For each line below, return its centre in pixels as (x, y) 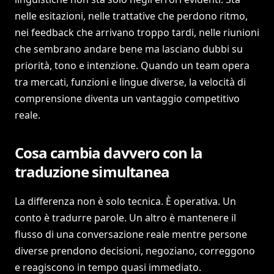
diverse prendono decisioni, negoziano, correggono (135, 251)
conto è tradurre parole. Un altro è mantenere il (125, 218)
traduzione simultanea (92, 172)
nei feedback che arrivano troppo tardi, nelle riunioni (137, 32)
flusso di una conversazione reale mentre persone (131, 234)
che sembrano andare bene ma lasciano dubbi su (129, 49)
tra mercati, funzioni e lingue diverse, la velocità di (130, 82)
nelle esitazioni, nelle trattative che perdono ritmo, (131, 16)
